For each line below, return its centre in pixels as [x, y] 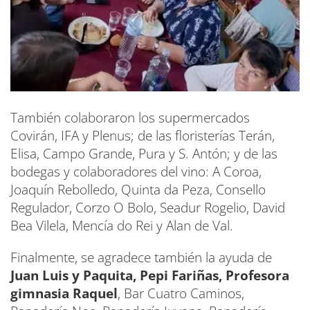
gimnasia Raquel [64, 293]
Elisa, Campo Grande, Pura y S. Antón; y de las [144, 153]
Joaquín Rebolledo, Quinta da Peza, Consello [138, 189]
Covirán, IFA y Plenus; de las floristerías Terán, [143, 135]
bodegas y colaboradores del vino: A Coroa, [136, 171]
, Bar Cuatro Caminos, [181, 293]
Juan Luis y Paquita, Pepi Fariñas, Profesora [150, 275]
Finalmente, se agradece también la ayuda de [141, 257]
